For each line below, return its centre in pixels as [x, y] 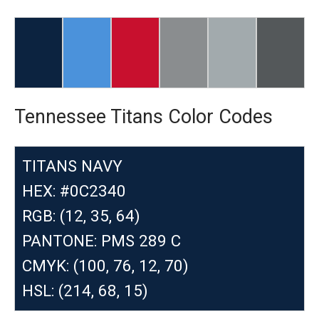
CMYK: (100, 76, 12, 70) [105, 266]
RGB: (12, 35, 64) [81, 216]
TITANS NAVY [72, 166]
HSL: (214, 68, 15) [85, 291]
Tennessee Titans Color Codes [143, 117]
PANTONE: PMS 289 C [101, 241]
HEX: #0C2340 [74, 191]
